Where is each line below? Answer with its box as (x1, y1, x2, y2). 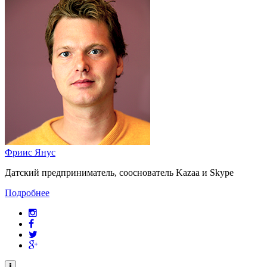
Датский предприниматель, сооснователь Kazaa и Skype (5, 167, 234, 178)
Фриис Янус (5, 147, 55, 157)
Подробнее (5, 187, 49, 198)
